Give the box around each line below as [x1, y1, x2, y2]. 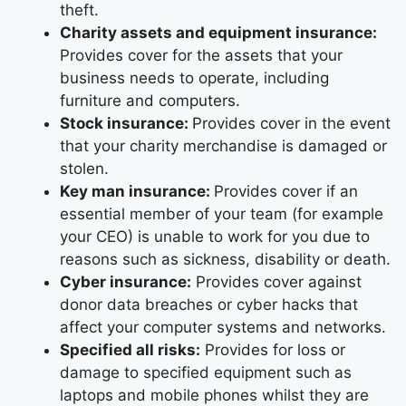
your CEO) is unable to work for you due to [60, 227, 370, 246]
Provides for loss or [200, 340, 345, 359]
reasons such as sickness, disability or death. [60, 249, 391, 268]
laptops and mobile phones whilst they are [60, 385, 369, 404]
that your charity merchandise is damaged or [60, 136, 387, 155]
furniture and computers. [60, 91, 240, 110]
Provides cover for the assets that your [60, 45, 343, 64]
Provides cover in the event [192, 113, 391, 132]
